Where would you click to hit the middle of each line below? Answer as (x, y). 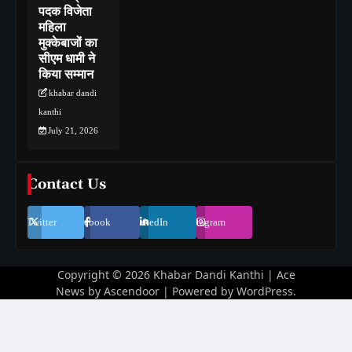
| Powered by (198, 291)
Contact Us (67, 185)
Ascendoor (132, 291)
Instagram (205, 222)
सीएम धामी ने (67, 59)
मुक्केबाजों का (68, 44)
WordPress (265, 291)
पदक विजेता (65, 12)
